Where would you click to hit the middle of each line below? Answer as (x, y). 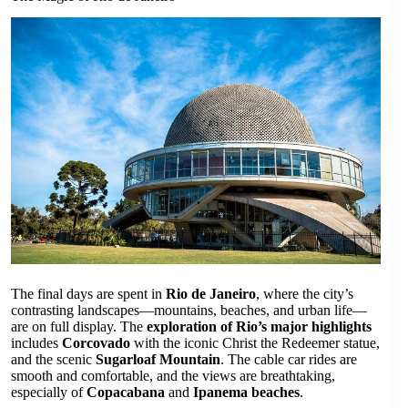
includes (36, 343)
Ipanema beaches (246, 393)
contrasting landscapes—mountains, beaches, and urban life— (189, 311)
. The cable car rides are (289, 360)
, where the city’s (305, 294)
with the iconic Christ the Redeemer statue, (255, 343)
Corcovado (96, 343)
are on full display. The (79, 327)
